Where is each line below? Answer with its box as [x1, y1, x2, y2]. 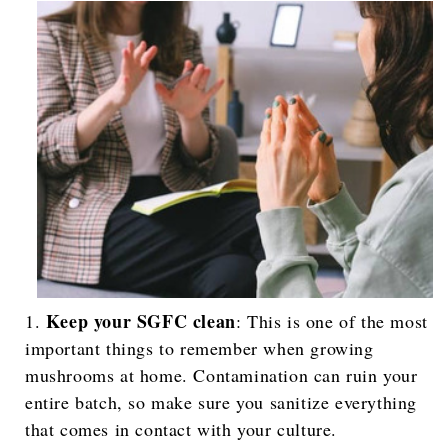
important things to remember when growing [25, 336, 374, 361]
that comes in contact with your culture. [25, 417, 338, 442]
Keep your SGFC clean [45, 308, 236, 335]
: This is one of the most [235, 309, 428, 334]
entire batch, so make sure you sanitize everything [25, 390, 418, 415]
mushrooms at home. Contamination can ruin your [25, 363, 418, 388]
